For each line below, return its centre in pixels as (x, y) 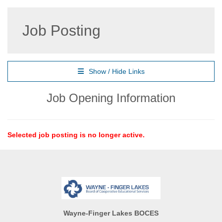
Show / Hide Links (116, 71)
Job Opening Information (111, 98)
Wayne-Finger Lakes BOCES (111, 213)
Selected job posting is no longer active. (76, 135)
